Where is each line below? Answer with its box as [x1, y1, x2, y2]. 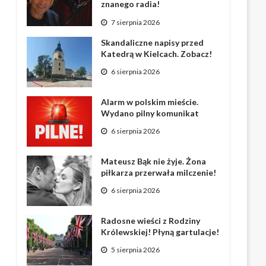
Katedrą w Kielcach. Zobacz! [101, 48, 213, 59]
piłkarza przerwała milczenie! [101, 167, 217, 178]
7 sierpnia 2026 [111, 17, 160, 27]
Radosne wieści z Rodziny [101, 215, 201, 226]
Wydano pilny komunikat [101, 107, 199, 118]
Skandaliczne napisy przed [101, 37, 204, 47]
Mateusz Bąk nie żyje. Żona [101, 156, 207, 166]
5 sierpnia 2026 [111, 245, 160, 255]
